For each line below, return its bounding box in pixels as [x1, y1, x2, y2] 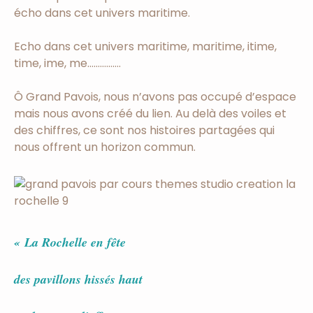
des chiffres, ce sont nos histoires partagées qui [14, 122, 275, 139]
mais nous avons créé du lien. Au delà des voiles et [14, 105, 286, 122]
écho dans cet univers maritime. [14, 5, 190, 22]
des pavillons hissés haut [14, 270, 143, 289]
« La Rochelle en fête [14, 233, 126, 252]
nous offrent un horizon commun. [14, 139, 196, 156]
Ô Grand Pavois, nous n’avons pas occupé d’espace [14, 89, 296, 105]
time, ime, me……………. [14, 55, 121, 72]
